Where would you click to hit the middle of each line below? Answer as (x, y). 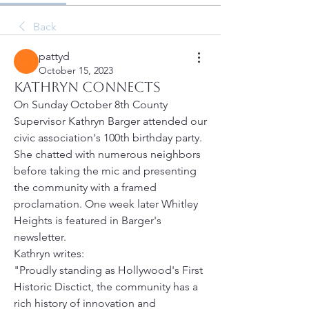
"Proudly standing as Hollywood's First (108, 270)
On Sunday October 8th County (91, 104)
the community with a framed (85, 187)
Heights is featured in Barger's (88, 220)
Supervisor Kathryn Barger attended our (110, 121)
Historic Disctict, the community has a (106, 287)
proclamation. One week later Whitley (106, 204)
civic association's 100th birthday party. (108, 138)
